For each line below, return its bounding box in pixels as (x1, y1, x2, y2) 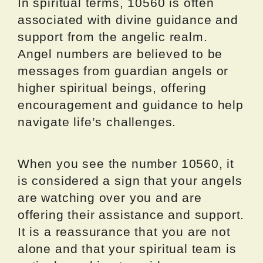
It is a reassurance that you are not (18, 225, 231, 239)
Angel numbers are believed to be (18, 47, 223, 61)
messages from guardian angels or (18, 64, 229, 78)
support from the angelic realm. (18, 30, 208, 44)
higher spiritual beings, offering (18, 81, 207, 95)
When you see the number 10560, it (18, 157, 235, 171)
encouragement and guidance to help (18, 98, 244, 112)
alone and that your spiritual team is (18, 242, 237, 256)
